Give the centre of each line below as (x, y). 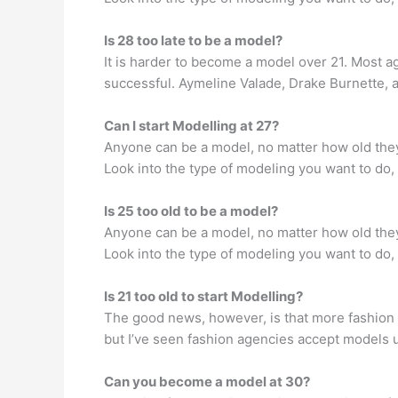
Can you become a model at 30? (207, 382)
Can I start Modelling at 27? (191, 126)
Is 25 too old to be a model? (191, 211)
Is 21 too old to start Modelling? (203, 296)
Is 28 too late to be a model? (193, 40)
